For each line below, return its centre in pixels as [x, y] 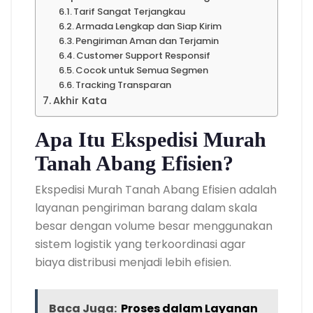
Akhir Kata [80, 101]
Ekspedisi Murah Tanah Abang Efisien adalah [156, 190]
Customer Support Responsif [144, 56]
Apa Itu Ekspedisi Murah [151, 139]
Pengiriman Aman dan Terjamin [147, 41]
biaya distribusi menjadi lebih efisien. [133, 262]
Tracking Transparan [124, 85]
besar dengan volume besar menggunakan [154, 226]
